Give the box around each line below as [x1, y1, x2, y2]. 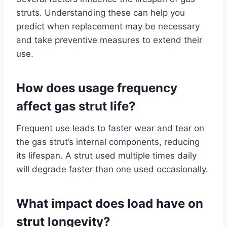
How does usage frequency [16, 80, 177, 95]
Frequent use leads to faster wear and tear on [16, 123, 204, 133]
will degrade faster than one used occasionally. [16, 164, 208, 174]
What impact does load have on [16, 196, 203, 211]
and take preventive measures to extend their [16, 34, 202, 45]
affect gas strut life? [16, 98, 136, 113]
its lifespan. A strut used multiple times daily [16, 150, 197, 161]
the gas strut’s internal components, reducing [16, 136, 200, 147]
